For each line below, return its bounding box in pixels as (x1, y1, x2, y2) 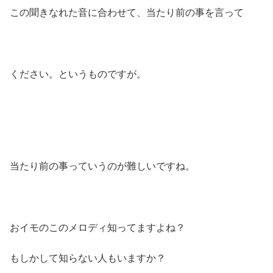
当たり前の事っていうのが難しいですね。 (10, 160, 195, 171)
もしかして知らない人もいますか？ (10, 252, 166, 263)
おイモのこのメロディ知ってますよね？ (10, 222, 185, 233)
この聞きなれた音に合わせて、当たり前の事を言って (10, 7, 244, 18)
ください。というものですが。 (10, 68, 146, 79)
